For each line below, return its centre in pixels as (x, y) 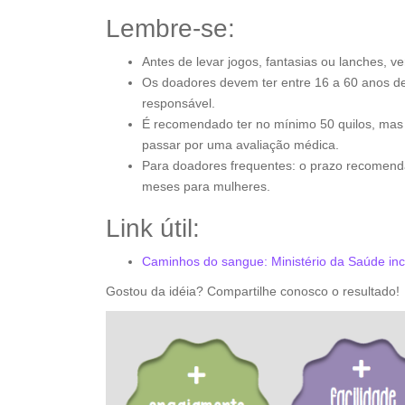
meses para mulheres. (206, 186)
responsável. (179, 103)
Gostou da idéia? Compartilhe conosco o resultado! (253, 291)
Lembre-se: (170, 28)
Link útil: (153, 228)
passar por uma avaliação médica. (240, 145)
